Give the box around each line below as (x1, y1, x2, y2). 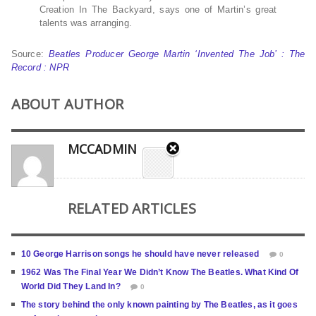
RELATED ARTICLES (67, 199, 196, 219)
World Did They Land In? (20, 281, 121, 292)
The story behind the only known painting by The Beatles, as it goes (20, 300, 298, 310)
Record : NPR (11, 62, 70, 73)
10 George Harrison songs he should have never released (20, 249, 260, 260)
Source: (11, 49, 49, 60)
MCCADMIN (67, 140, 138, 158)
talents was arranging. (39, 18, 132, 29)
